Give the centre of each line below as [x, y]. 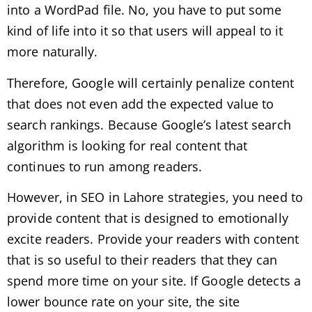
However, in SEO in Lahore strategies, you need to [155, 197]
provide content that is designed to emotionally [148, 218]
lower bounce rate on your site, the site [124, 302]
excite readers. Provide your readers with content [153, 239]
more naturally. [53, 52]
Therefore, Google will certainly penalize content [150, 83]
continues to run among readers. [105, 166]
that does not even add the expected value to [141, 103]
